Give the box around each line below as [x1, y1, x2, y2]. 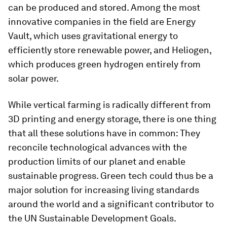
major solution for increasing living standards [8, 184, 199, 195]
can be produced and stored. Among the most [8, 2, 200, 13]
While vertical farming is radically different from [8, 99, 211, 110]
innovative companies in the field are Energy [8, 16, 196, 27]
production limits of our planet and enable [8, 156, 185, 167]
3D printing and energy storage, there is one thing [8, 113, 216, 124]
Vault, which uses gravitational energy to [8, 30, 178, 41]
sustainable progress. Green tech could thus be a [8, 170, 213, 181]
